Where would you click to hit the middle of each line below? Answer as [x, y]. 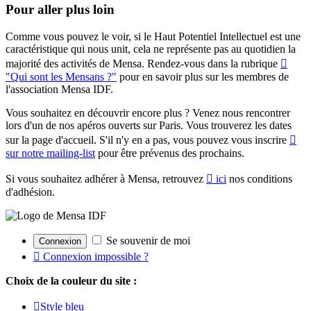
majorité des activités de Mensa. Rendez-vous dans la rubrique [143, 63]
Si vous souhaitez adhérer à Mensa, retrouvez [106, 178]
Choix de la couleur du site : [71, 280]
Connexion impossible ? [94, 256]
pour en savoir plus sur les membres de [203, 76]
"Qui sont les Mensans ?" [61, 76]
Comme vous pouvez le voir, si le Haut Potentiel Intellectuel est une [153, 36]
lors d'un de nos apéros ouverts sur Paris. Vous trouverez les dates [149, 125]
